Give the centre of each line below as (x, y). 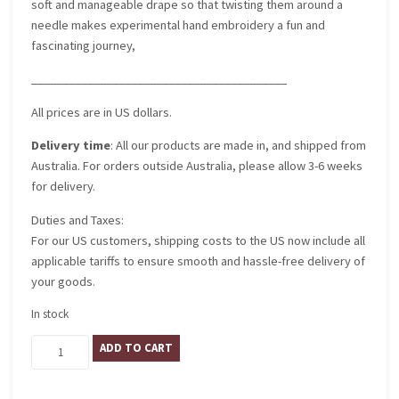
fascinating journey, (84, 46)
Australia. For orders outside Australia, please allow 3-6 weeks (197, 166)
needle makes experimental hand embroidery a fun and (179, 25)
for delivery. (64, 187)
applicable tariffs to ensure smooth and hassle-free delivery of (199, 261)
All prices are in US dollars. (102, 112)
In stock (50, 313)
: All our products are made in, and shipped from (239, 146)
